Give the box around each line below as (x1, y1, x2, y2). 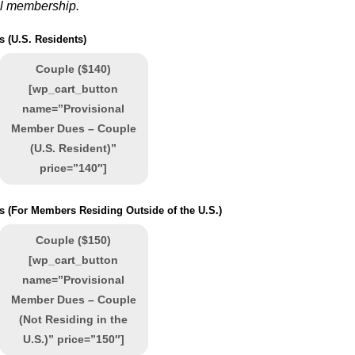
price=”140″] (40, 162, 108, 174)
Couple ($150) (36, 234, 112, 246)
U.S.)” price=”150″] (22, 333, 124, 345)
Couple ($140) (36, 63, 112, 75)
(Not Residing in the (19, 313, 128, 326)
